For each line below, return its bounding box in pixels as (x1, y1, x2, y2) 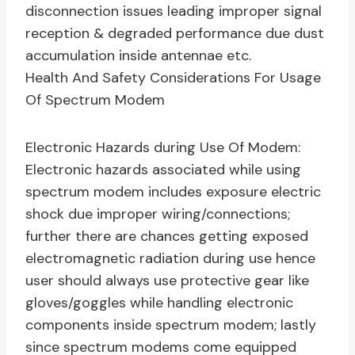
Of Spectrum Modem (25, 90, 165, 110)
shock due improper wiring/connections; (25, 204, 290, 224)
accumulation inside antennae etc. (25, 46, 251, 66)
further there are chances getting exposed (25, 227, 308, 246)
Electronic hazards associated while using (25, 160, 301, 180)
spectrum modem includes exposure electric (25, 182, 321, 202)
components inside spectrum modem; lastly (25, 315, 316, 335)
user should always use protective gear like (25, 271, 309, 291)
